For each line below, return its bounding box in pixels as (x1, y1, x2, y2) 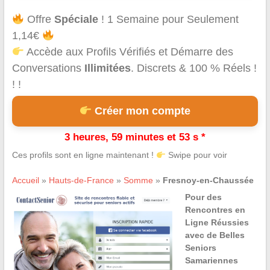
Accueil (11, 175, 39, 186)
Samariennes (184, 256, 238, 266)
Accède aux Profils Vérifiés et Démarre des (24, 46, 234, 58)
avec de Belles (184, 230, 245, 240)
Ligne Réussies (184, 218, 249, 228)
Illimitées (84, 62, 131, 75)
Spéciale (54, 13, 99, 26)
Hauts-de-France (48, 175, 114, 186)
